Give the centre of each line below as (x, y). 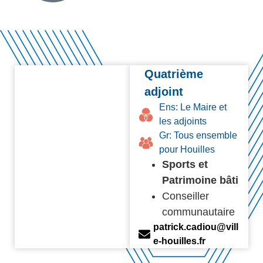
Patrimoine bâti (200, 181)
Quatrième (174, 74)
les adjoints (183, 122)
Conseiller (186, 196)
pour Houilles (187, 150)
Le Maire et (204, 107)
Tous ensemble (206, 136)
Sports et (185, 165)
